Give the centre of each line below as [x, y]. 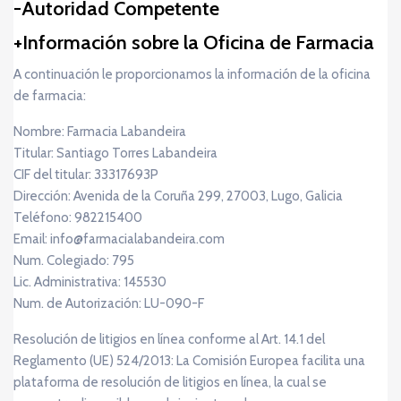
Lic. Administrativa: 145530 [90, 282]
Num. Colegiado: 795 [74, 261]
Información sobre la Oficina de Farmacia [198, 43]
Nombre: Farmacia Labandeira [100, 132]
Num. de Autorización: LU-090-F [109, 304]
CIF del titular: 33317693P [86, 175]
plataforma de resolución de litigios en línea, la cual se [170, 383]
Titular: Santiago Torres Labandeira [115, 154]
